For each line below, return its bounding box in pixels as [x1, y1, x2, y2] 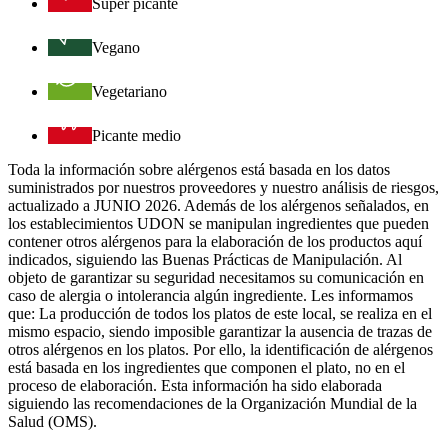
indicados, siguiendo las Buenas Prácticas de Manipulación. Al [8, 250, 402, 268]
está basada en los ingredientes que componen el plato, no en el [8, 358, 405, 376]
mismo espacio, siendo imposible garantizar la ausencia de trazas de [8, 322, 432, 340]
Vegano [92, 38, 140, 56]
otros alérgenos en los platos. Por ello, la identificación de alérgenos [8, 340, 433, 358]
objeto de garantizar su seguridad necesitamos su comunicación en [8, 268, 424, 286]
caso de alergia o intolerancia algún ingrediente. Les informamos [8, 286, 413, 304]
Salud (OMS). [8, 412, 97, 430]
